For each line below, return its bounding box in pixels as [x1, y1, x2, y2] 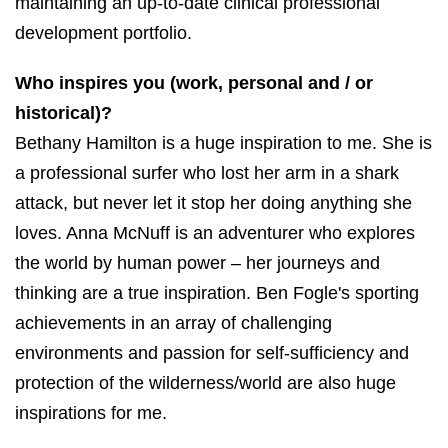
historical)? [15, 102, 112, 123]
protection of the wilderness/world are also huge [15, 372, 396, 393]
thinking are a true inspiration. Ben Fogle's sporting [15, 282, 419, 303]
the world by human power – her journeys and [15, 252, 380, 273]
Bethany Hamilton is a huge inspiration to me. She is [15, 132, 432, 153]
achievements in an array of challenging [15, 312, 332, 333]
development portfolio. [15, 22, 192, 43]
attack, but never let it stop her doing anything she [15, 192, 412, 213]
